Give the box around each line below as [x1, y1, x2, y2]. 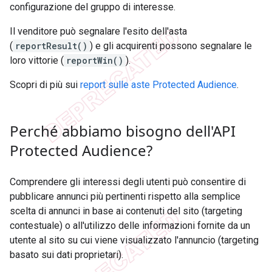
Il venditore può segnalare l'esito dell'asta [10, 25, 187, 38]
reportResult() [15, 40, 87, 52]
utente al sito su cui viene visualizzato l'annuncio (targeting [10, 234, 259, 246]
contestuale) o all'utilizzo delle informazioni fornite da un [10, 220, 250, 232]
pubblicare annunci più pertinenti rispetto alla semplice [10, 191, 240, 203]
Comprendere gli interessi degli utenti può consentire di [10, 176, 246, 188]
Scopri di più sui [10, 79, 80, 91]
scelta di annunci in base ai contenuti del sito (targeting [10, 205, 242, 217]
